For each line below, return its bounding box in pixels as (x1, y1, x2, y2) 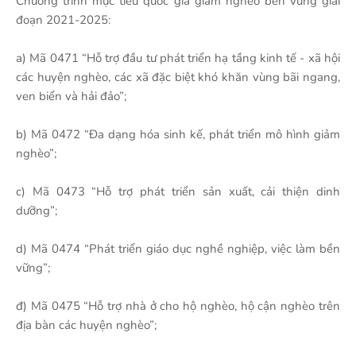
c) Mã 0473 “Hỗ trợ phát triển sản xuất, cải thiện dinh (16, 184, 340, 199)
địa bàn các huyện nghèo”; (16, 317, 157, 333)
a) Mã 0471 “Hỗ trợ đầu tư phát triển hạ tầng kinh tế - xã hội (16, 50, 340, 66)
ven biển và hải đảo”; (16, 88, 126, 104)
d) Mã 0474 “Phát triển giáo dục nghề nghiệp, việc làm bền (16, 241, 340, 257)
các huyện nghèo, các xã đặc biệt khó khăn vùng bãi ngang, (16, 69, 340, 85)
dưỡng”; (16, 203, 57, 219)
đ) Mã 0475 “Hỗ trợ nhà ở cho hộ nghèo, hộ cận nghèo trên (16, 298, 340, 314)
